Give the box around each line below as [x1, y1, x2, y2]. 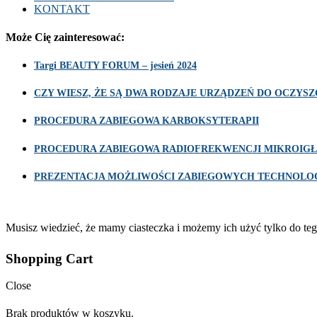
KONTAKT [34, 3, 90, 16]
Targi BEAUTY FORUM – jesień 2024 [34, 59, 197, 71]
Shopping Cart [6, 250, 93, 266]
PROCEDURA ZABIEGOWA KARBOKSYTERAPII [34, 115, 259, 127]
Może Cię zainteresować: [6, 30, 125, 43]
